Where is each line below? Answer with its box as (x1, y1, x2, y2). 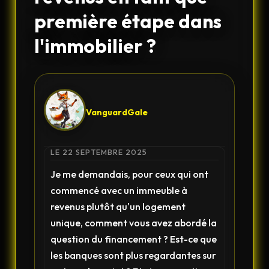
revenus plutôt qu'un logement (50, 201, 186, 213)
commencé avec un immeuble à (50, 184, 188, 196)
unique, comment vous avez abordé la (50, 217, 217, 229)
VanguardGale (86, 106, 148, 118)
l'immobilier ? (34, 34, 157, 58)
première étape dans (34, 9, 222, 33)
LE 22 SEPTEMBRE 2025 (50, 147, 148, 157)
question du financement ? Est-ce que (50, 233, 217, 245)
